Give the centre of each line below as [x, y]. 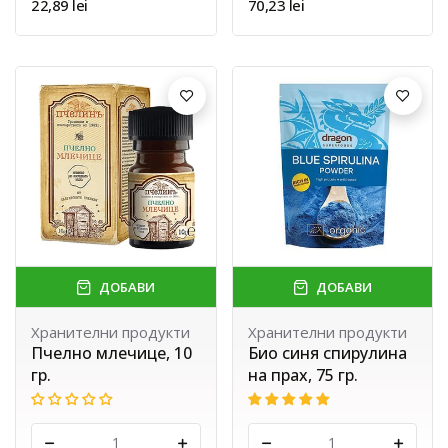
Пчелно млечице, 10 [111, 353]
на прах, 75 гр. [302, 375]
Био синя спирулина [327, 353]
